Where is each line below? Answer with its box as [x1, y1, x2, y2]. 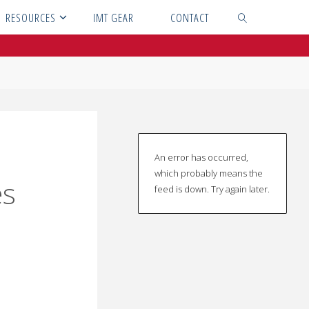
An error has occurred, [154, 150, 248, 163]
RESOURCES [5, 10, 56, 26]
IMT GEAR [92, 10, 134, 26]
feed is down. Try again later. [154, 182, 270, 195]
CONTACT [170, 10, 210, 26]
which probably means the [154, 166, 263, 179]
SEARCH [231, 42, 265, 58]
